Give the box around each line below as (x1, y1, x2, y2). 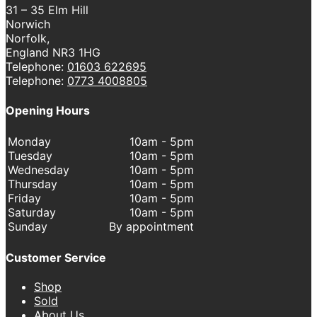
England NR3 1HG (6, 45, 100, 60)
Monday (8, 134, 51, 149)
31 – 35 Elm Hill (6, 3, 88, 18)
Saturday (8, 204, 56, 219)
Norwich (6, 17, 50, 32)
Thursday (8, 176, 57, 191)
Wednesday (8, 162, 69, 177)
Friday (8, 190, 41, 205)
